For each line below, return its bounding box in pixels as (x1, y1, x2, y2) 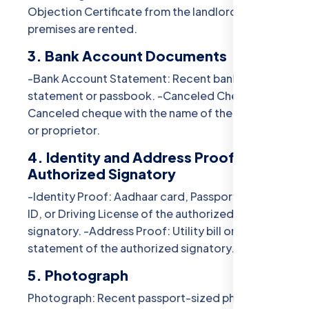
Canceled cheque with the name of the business (28, 106, 280, 121)
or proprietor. (28, 123, 100, 138)
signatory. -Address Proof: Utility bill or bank (28, 223, 263, 239)
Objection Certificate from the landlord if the (28, 4, 267, 19)
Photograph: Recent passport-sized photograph (28, 290, 286, 306)
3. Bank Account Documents (28, 47, 227, 65)
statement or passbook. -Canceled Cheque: (28, 88, 262, 103)
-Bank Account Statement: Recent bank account (28, 71, 286, 86)
